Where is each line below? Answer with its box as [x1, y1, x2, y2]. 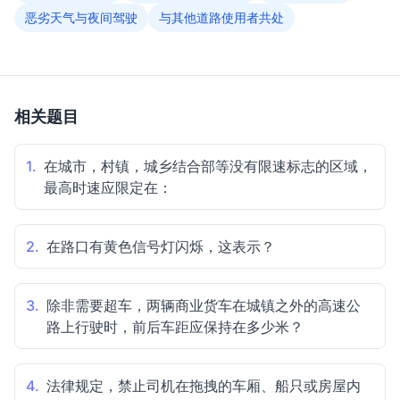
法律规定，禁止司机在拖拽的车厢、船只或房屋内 [46, 377, 361, 395]
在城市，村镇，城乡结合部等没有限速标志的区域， [44, 157, 372, 175]
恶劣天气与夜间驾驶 [25, 10, 137, 25]
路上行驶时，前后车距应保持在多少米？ [46, 318, 304, 336]
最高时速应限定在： [44, 179, 172, 196]
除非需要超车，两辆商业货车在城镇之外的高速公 [46, 296, 361, 314]
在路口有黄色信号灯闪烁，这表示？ [46, 237, 275, 255]
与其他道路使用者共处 [159, 10, 284, 25]
